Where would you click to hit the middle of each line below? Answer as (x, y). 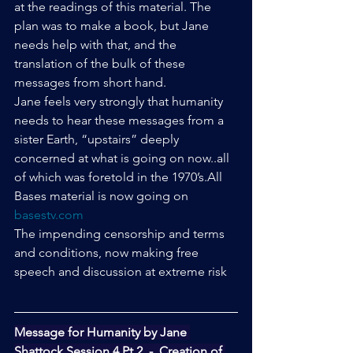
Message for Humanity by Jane (102, 333)
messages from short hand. (90, 83)
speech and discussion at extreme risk (121, 272)
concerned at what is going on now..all (123, 158)
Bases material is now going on (103, 196)
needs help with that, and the (97, 45)
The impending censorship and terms (121, 234)
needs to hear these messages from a (121, 121)
